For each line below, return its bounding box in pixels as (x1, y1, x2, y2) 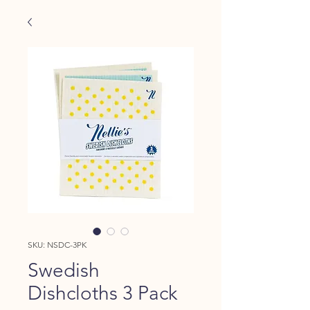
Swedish (28, 259, 100, 282)
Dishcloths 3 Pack (28, 282, 177, 304)
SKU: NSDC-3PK (28, 239, 86, 250)
